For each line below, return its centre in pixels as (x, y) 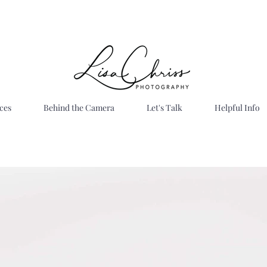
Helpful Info (237, 108)
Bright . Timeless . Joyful (130, 190)
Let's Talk (164, 108)
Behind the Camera (79, 108)
